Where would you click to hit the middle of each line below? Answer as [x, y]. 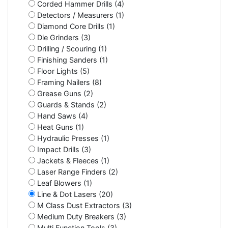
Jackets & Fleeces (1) [72, 160]
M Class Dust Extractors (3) [83, 205]
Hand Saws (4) [62, 116]
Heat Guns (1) [60, 127]
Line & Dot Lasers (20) [74, 194]
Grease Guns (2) [64, 93]
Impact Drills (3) [63, 149]
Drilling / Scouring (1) [71, 48]
